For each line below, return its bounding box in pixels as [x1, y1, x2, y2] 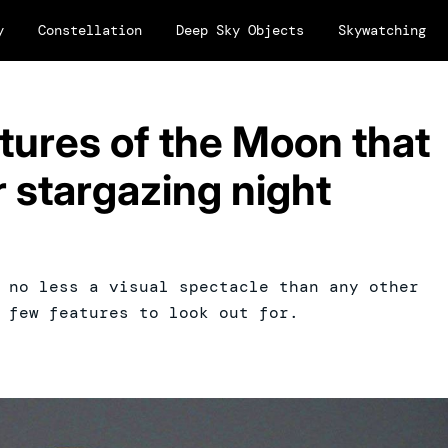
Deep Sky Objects [176, 21, 304, 39]
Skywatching [338, 21, 426, 39]
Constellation [38, 21, 142, 39]
